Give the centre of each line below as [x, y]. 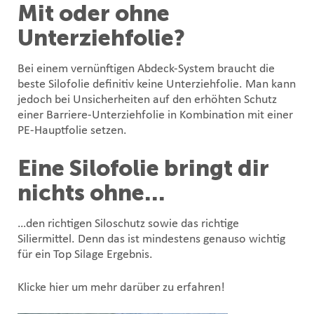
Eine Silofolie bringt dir [143, 168]
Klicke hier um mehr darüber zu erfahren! [121, 287]
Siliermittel [45, 239]
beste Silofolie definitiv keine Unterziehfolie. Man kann [157, 84]
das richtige [210, 224]
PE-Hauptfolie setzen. [72, 130]
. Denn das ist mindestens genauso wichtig [178, 239]
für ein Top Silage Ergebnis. [85, 254]
